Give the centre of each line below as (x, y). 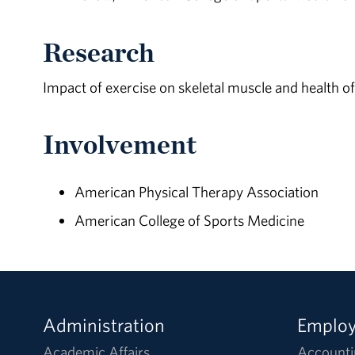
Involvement (122, 145)
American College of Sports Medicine (189, 220)
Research (101, 52)
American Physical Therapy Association (196, 191)
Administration (103, 324)
